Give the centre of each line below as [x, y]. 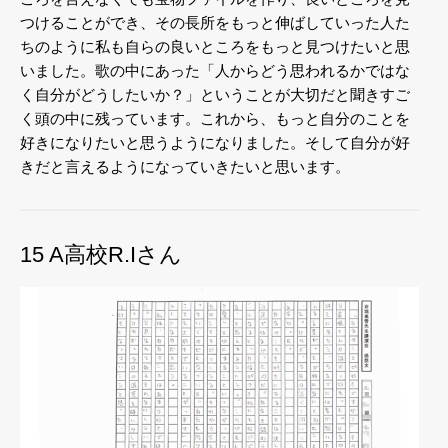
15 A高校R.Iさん [101, 254]
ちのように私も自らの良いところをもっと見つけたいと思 [215, 46]
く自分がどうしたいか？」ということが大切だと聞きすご [215, 94]
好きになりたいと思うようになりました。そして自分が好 [215, 142]
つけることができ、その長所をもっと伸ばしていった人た [215, 22]
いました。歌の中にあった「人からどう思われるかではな [215, 70]
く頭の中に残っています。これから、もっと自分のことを [215, 118]
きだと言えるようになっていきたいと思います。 [185, 166]
